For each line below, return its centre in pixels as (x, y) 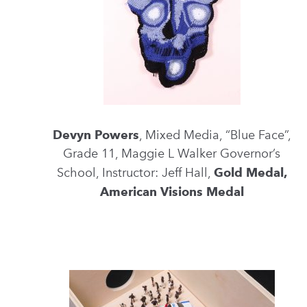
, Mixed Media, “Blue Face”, (215, 135)
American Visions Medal (172, 192)
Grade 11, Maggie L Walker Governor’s (172, 153)
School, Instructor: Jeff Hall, (135, 173)
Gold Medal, (250, 172)
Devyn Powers (96, 135)
